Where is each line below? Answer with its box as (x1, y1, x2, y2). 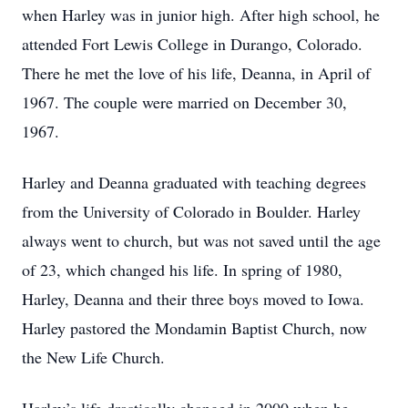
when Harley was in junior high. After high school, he (22, 4, 380, 25)
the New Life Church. (22, 346, 165, 368)
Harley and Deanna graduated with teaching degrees (22, 171, 366, 193)
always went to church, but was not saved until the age (22, 229, 381, 251)
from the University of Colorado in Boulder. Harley (22, 200, 361, 222)
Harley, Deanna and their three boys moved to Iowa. (22, 288, 364, 310)
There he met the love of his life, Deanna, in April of (22, 62, 371, 84)
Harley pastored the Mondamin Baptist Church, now (22, 317, 367, 339)
